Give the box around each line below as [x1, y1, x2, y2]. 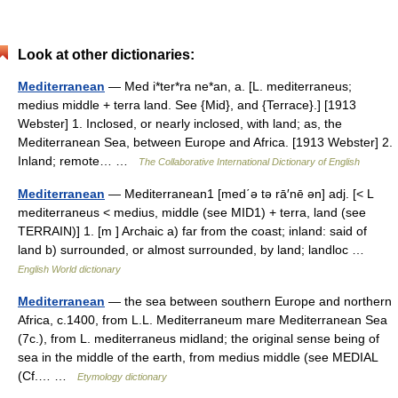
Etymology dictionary [77, 370, 167, 382]
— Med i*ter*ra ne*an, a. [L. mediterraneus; [105, 78, 352, 93]
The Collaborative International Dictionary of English [139, 155, 360, 167]
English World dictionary [18, 263, 121, 275]
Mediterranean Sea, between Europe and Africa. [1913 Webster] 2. [18, 134, 393, 149]
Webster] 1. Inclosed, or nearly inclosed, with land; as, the [18, 115, 342, 131]
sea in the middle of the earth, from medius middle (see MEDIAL [18, 349, 378, 364]
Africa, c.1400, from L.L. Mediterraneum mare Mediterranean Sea [18, 312, 387, 327]
